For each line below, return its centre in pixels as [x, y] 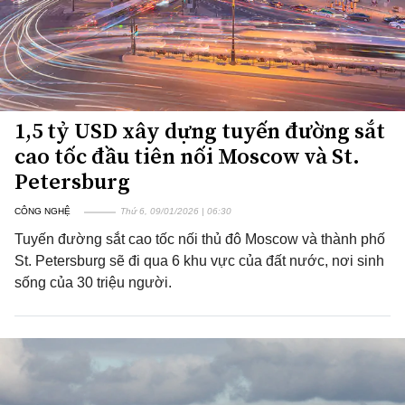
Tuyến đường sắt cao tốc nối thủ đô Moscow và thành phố [200, 239]
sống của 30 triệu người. [93, 283]
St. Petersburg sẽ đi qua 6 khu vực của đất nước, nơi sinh [199, 261]
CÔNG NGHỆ [42, 211]
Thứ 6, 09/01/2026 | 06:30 [176, 211]
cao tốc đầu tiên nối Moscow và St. [187, 156]
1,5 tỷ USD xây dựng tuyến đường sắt [200, 131]
